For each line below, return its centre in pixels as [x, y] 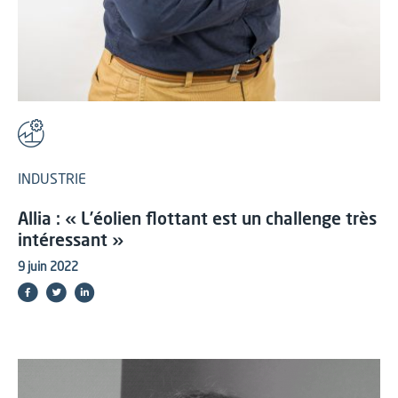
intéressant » [71, 241]
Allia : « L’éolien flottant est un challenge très [197, 220]
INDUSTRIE [52, 180]
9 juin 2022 [48, 267]
